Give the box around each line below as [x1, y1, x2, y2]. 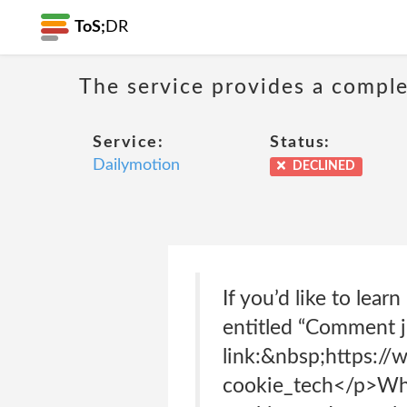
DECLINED [290, 160, 356, 173]
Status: [270, 134, 331, 151]
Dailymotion [93, 157, 180, 174]
